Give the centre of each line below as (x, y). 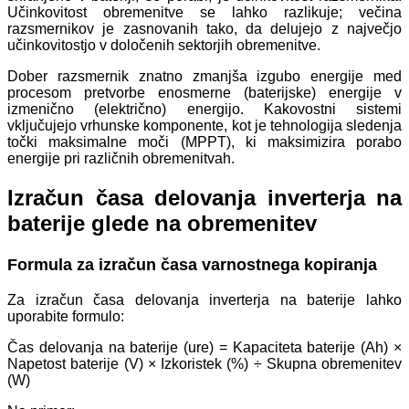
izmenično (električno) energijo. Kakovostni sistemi (204, 110)
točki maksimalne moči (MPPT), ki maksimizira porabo (204, 142)
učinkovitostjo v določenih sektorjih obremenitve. (164, 46)
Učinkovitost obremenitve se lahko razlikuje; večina (204, 13)
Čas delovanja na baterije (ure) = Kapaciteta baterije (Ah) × (204, 347)
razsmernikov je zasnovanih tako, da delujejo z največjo (204, 29)
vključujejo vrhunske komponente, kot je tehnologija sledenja (204, 126)
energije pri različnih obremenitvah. (121, 159)
